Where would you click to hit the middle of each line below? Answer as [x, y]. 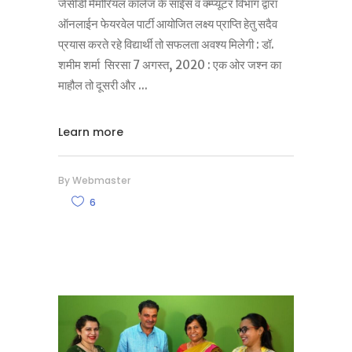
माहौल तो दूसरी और [98, 85]
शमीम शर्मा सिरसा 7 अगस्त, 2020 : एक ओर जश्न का [170, 65]
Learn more [91, 132]
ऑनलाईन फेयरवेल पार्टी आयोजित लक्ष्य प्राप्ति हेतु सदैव [168, 24]
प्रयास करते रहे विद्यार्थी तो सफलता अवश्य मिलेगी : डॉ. [166, 44]
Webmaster [101, 180]
